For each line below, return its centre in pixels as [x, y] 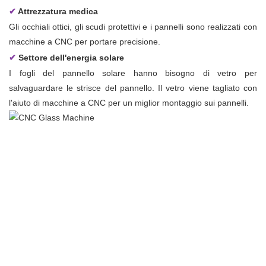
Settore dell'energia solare [71, 58]
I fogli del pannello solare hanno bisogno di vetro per [133, 73]
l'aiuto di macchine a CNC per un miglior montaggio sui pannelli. [129, 103]
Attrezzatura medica [58, 12]
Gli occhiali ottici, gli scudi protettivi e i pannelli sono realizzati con [133, 27]
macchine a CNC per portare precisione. [85, 42]
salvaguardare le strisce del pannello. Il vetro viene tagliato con [133, 88]
